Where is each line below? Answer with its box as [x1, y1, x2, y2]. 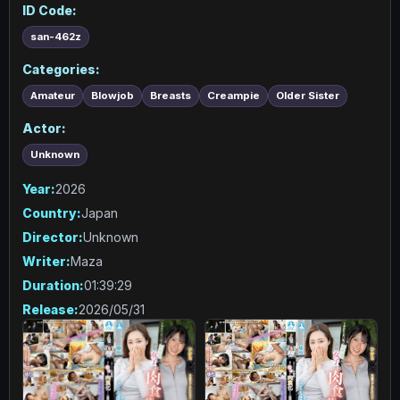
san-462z [30, 30, 81, 43]
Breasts [150, 89, 191, 102]
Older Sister [276, 89, 339, 102]
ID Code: [22, 3, 77, 18]
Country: [22, 205, 81, 221]
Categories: [22, 62, 100, 77]
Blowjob [91, 89, 134, 102]
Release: [22, 302, 79, 317]
